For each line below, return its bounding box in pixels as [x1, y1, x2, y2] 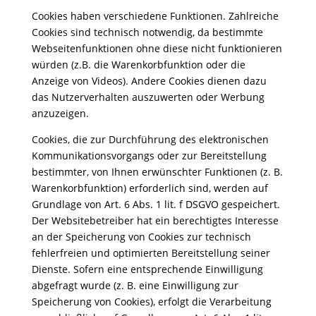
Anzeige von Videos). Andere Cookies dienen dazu [31, 74, 267, 87]
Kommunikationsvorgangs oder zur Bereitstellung [31, 149, 267, 162]
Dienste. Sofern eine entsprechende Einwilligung [31, 262, 263, 276]
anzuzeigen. [31, 107, 89, 120]
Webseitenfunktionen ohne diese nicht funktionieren [31, 42, 282, 55]
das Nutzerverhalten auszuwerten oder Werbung [31, 90, 265, 104]
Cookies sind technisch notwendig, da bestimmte [31, 25, 263, 39]
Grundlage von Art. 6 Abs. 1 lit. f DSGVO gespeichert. [31, 197, 280, 211]
